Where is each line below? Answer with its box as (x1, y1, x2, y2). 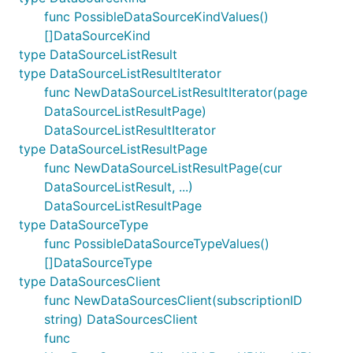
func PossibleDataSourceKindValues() (44, 9, 269, 24)
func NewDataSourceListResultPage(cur (44, 160, 282, 176)
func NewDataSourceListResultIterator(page (44, 84, 307, 100)
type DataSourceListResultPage (19, 141, 207, 157)
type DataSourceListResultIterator (19, 65, 221, 81)
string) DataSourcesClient (44, 311, 198, 327)
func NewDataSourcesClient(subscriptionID (44, 292, 303, 308)
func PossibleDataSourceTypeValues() (44, 236, 269, 251)
